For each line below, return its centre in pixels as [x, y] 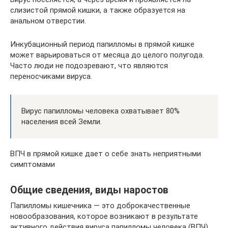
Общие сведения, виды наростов [89, 190]
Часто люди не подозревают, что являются [89, 66]
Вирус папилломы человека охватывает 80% [101, 111]
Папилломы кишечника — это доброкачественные [100, 206]
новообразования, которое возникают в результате [104, 216]
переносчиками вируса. [51, 76]
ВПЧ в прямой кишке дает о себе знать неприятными [106, 154]
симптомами [33, 164]
